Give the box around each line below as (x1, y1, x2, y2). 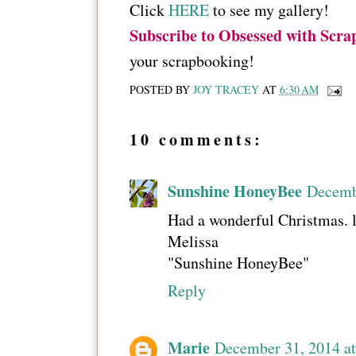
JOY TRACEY (192, 82, 259, 97)
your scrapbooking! (129, 50, 254, 72)
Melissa (167, 230, 219, 252)
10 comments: (129, 128, 263, 151)
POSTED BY (129, 82, 193, 97)
